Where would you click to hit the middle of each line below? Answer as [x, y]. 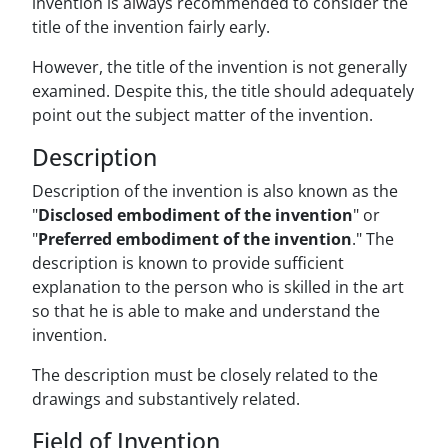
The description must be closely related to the [205, 375]
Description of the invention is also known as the [215, 191]
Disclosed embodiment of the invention [195, 215]
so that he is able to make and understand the [206, 311]
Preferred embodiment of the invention [195, 239]
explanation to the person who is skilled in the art [218, 287]
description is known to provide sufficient [188, 263]
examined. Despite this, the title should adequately [223, 91]
